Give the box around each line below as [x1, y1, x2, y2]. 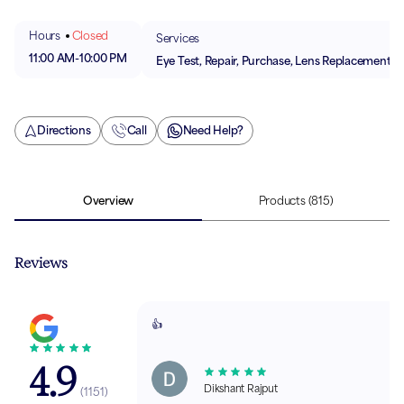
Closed [71, 28, 109, 42]
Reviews [14, 255, 68, 271]
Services [155, 31, 200, 45]
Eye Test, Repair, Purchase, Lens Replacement [155, 53, 391, 68]
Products [258, 194, 306, 208]
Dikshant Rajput [204, 382, 278, 396]
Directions [37, 124, 91, 138]
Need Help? [182, 124, 244, 138]
